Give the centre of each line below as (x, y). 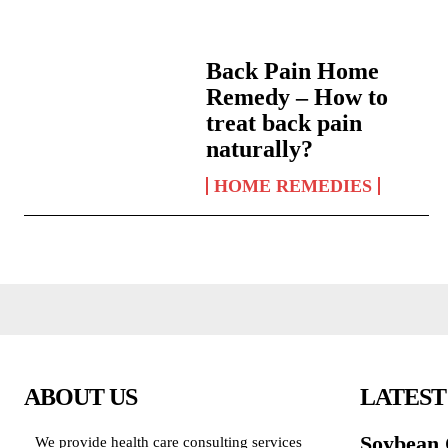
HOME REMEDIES (293, 185)
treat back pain (284, 122)
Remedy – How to (297, 96)
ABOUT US (80, 396)
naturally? (260, 148)
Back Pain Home (293, 70)
